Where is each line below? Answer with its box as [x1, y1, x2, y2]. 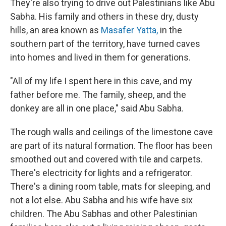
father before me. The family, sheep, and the [10, 89, 186, 100]
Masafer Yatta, [101, 25, 158, 35]
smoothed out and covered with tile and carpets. [10, 154, 203, 164]
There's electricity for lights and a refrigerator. [10, 167, 192, 178]
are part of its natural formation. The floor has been [10, 140, 212, 151]
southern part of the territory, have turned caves [10, 38, 200, 49]
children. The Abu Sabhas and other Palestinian [10, 208, 197, 219]
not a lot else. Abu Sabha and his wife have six [10, 195, 193, 205]
